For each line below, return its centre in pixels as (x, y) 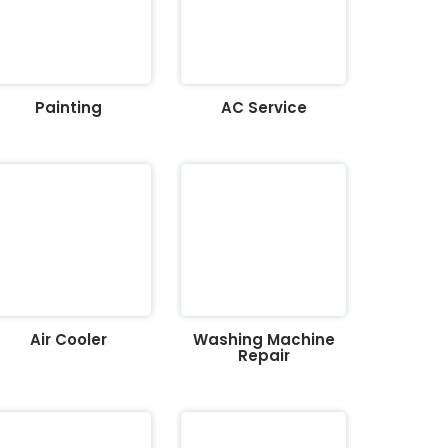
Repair (263, 355)
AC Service (263, 107)
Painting (68, 107)
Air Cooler (68, 339)
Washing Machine (263, 339)
